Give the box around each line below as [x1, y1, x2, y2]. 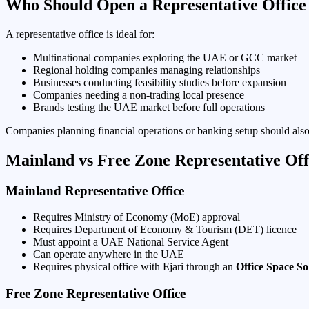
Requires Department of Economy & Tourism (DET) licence [33, 223, 297, 236]
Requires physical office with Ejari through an [33, 261, 236, 273]
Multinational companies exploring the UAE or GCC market [33, 51, 297, 63]
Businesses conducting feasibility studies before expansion [33, 76, 286, 88]
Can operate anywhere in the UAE [33, 248, 184, 261]
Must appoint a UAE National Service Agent [33, 236, 228, 248]
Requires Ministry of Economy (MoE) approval [33, 211, 240, 223]
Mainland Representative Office [6, 183, 184, 198]
